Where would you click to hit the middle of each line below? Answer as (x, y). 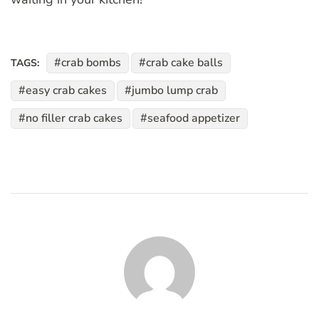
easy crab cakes (66, 91)
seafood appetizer (194, 119)
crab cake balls (184, 63)
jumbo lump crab (175, 91)
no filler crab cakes (74, 119)
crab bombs (91, 63)
